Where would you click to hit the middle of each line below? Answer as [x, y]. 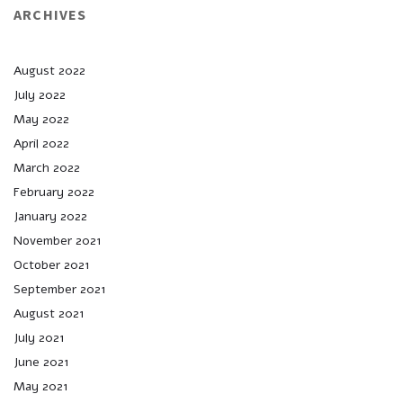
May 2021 [41, 387]
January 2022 [50, 217]
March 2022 [47, 168]
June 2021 [41, 363]
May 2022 [41, 120]
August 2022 [49, 71]
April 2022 [41, 144]
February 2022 [54, 193]
